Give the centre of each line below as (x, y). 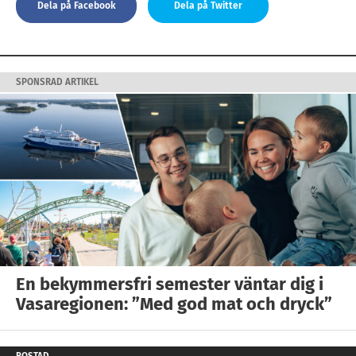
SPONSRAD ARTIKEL (57, 82)
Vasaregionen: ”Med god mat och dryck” (174, 304)
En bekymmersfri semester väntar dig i (170, 284)
